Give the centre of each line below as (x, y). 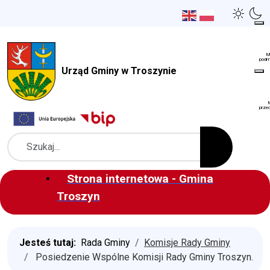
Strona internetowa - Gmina (140, 178)
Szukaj (20, 145)
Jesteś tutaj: (50, 242)
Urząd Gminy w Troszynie (119, 71)
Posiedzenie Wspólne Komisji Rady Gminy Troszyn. (143, 257)
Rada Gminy (105, 242)
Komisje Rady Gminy (187, 242)
